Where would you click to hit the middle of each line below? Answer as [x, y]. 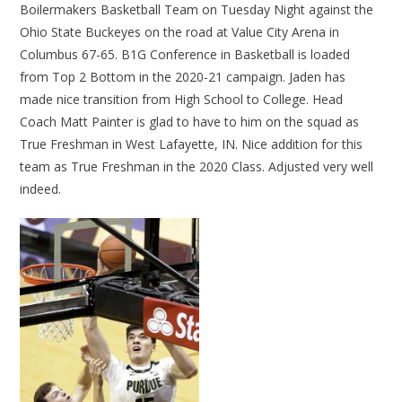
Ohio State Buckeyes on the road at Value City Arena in [180, 32]
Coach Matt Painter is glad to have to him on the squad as [190, 122]
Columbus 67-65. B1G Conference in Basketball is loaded [185, 55]
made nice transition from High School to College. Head [182, 100]
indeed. [41, 189]
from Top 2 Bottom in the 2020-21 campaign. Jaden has [183, 77]
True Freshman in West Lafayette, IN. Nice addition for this [192, 144]
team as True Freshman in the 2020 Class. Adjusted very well [197, 167]
